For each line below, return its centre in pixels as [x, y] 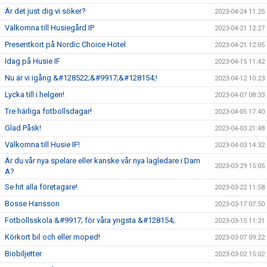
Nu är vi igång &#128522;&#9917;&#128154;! [81, 77]
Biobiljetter [23, 253]
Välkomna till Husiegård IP [49, 27]
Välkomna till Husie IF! [42, 144]
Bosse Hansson [32, 203]
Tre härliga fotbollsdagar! [48, 111]
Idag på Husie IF [32, 61]
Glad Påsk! [23, 128]
